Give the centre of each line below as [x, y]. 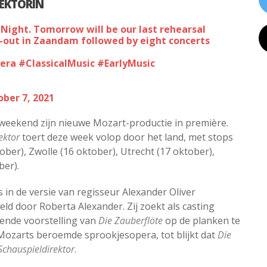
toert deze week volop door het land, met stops [126, 137]
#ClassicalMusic [57, 63]
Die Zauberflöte [131, 220]
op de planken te [201, 220]
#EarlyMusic [126, 63]
